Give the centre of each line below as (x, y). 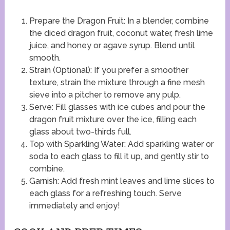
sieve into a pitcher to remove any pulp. (105, 94)
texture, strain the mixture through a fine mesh (117, 82)
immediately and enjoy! (74, 205)
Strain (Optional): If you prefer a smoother (109, 70)
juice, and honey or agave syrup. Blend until (112, 45)
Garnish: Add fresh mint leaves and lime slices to (122, 181)
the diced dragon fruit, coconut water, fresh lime (121, 33)
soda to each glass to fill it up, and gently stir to (119, 156)
